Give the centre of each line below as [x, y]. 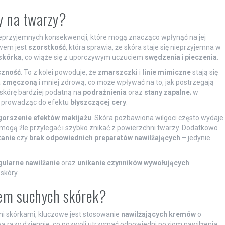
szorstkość [47, 47]
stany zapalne [167, 92]
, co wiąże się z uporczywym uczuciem [83, 57]
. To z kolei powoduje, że [59, 72]
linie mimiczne [166, 72]
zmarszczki [118, 72]
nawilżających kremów [158, 214]
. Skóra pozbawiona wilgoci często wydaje [157, 117]
